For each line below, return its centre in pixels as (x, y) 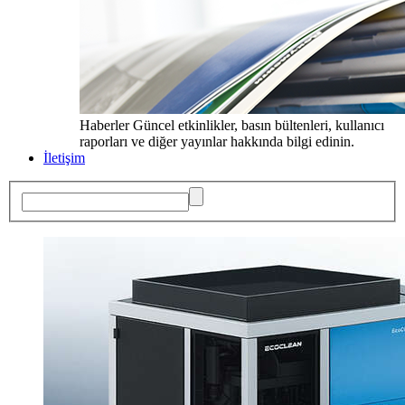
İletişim (64, 157)
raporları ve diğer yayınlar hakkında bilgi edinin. (217, 141)
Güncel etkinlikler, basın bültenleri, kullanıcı (257, 125)
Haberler (104, 125)
